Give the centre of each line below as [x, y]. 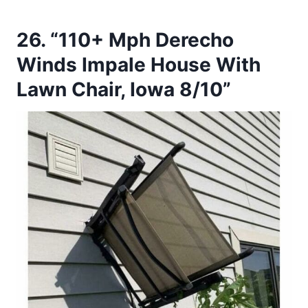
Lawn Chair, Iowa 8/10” [124, 90]
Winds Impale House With [139, 65]
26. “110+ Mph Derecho [125, 40]
